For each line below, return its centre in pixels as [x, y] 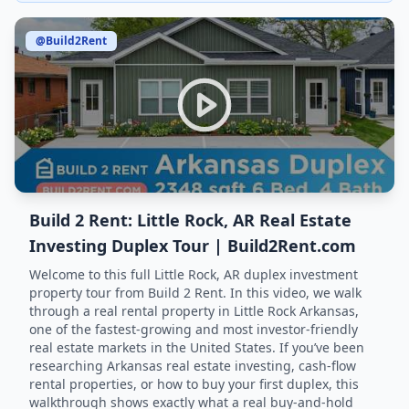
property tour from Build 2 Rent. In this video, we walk [195, 293]
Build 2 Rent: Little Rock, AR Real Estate [190, 220]
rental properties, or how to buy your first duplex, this [194, 384]
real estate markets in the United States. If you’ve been [197, 347]
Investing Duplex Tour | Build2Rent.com [193, 246]
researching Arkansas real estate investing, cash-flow [193, 366]
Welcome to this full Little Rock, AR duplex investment [194, 274]
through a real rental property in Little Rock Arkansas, [194, 311]
